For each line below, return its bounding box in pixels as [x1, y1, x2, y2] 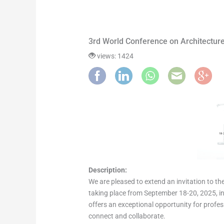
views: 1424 [95, 52, 134, 60]
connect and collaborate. [88, 212, 166, 220]
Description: [88, 166, 127, 174]
